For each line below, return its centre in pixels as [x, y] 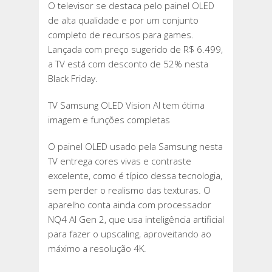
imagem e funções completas [109, 120]
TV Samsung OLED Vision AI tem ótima [126, 105]
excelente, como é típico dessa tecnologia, [135, 176]
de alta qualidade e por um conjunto [123, 20]
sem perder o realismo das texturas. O [129, 190]
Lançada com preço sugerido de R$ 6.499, [135, 49]
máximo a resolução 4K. [97, 249]
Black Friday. [73, 79]
